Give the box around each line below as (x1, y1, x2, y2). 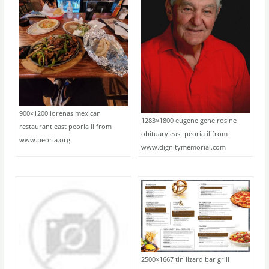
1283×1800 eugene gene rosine (141, 116, 237, 125)
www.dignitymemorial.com (141, 142, 226, 152)
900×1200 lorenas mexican (19, 108, 101, 118)
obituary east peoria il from (141, 129, 228, 139)
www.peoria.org (19, 134, 71, 144)
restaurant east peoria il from (19, 121, 112, 131)
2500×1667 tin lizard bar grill (141, 254, 229, 264)
